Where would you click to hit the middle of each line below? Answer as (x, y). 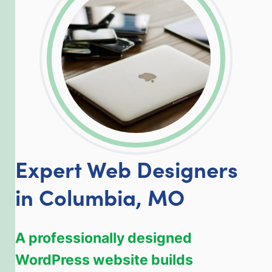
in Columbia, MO (100, 197)
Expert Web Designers (127, 169)
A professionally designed (104, 238)
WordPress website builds (104, 260)
